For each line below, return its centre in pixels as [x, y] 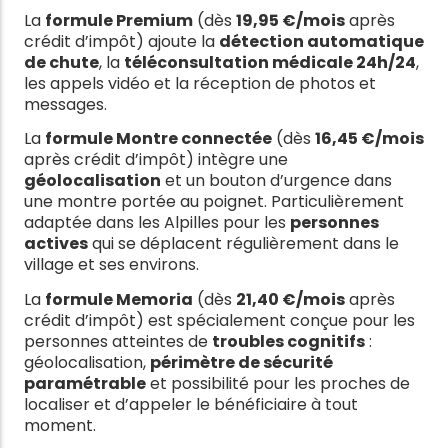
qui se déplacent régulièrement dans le [243, 244]
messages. [65, 104]
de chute [61, 62]
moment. [60, 425]
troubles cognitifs [288, 341]
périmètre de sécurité [241, 362]
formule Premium [119, 20]
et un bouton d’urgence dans [276, 181]
